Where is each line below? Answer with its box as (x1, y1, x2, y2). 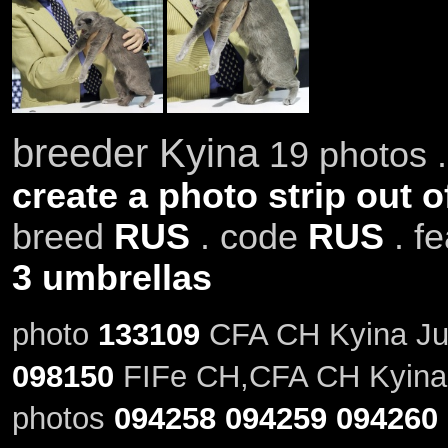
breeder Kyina (11, 130, 259, 175)
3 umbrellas (11, 257, 212, 298)
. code (189, 216, 308, 257)
